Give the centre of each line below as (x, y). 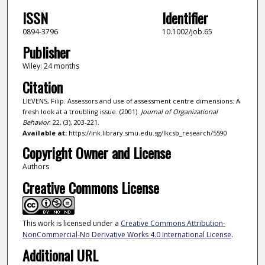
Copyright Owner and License (96, 153)
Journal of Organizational (179, 111)
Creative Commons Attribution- (173, 223)
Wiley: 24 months (51, 66)
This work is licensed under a (71, 223)
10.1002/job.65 (187, 31)
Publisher (46, 52)
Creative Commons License (91, 187)
